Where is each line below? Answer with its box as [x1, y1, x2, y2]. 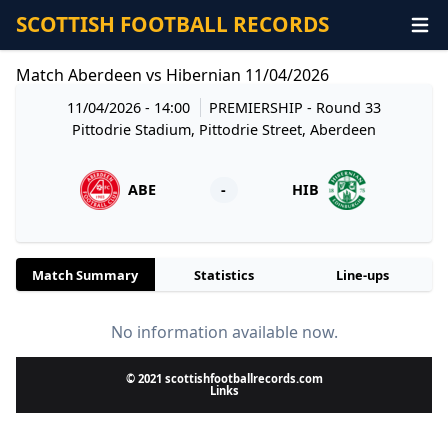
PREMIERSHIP [209, 97, 308, 117]
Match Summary [32, 265, 139, 284]
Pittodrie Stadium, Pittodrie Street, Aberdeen [72, 119, 376, 139]
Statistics [194, 265, 254, 284]
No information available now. [110, 321, 338, 344]
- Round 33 [307, 97, 382, 117]
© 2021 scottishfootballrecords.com [125, 371, 323, 387]
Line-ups [336, 265, 390, 284]
